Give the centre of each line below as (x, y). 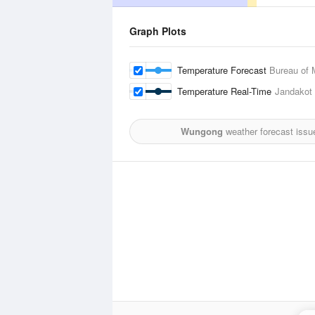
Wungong (201, 131)
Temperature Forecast (223, 70)
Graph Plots (158, 31)
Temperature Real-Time (226, 91)
